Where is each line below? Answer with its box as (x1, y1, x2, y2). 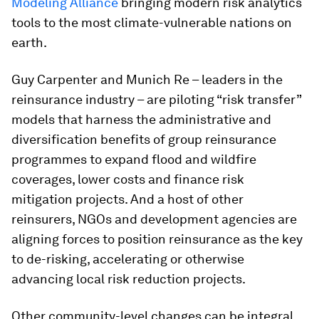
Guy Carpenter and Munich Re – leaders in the (11, 72, 283, 87)
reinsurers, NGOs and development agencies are (11, 211, 297, 226)
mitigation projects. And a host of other (11, 192, 244, 206)
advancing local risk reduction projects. (11, 271, 246, 286)
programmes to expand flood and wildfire (11, 152, 256, 167)
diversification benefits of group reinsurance (11, 132, 276, 147)
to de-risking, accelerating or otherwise (11, 251, 244, 266)
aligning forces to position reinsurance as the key (11, 231, 303, 246)
